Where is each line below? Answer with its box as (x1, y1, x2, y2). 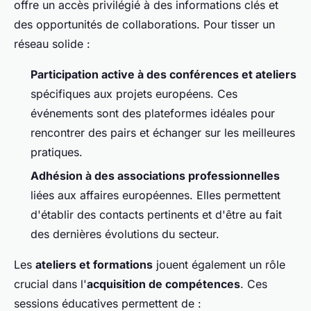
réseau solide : (14, 36, 90, 51)
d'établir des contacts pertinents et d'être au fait (31, 208, 282, 222)
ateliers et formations (35, 258, 153, 272)
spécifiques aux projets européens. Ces (31, 86, 237, 101)
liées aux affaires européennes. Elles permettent (31, 188, 280, 203)
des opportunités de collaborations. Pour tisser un (14, 17, 275, 31)
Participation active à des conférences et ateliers (31, 67, 296, 81)
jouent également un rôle (153, 258, 285, 272)
